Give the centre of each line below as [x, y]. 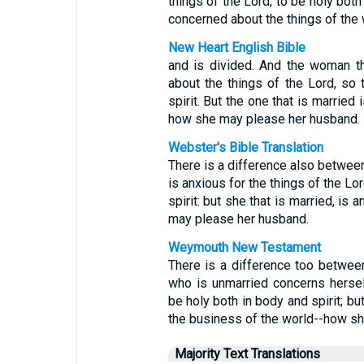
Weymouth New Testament [244, 247]
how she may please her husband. [264, 119]
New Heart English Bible [236, 48]
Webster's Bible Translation [245, 147]
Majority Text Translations [247, 354]
